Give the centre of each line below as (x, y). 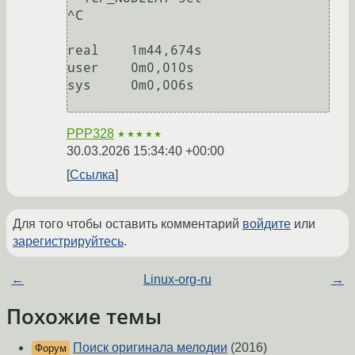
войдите (267, 223)
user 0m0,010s (83, 67)
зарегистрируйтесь (68, 241)
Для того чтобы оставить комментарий (128, 223)
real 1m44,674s (83, 50)
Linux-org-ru (177, 279)
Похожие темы (84, 316)
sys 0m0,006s (79, 85)
